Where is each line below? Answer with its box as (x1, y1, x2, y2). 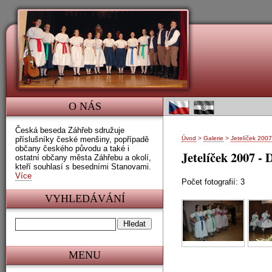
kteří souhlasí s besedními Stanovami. (15, 162, 151, 171)
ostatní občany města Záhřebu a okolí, (15, 153, 151, 162)
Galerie (203, 135, 224, 141)
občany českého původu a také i (15, 144, 129, 153)
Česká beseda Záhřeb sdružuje (15, 126, 124, 135)
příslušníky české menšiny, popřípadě (15, 135, 149, 144)
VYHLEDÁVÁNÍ (44, 192, 125, 205)
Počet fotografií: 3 (182, 177, 245, 186)
